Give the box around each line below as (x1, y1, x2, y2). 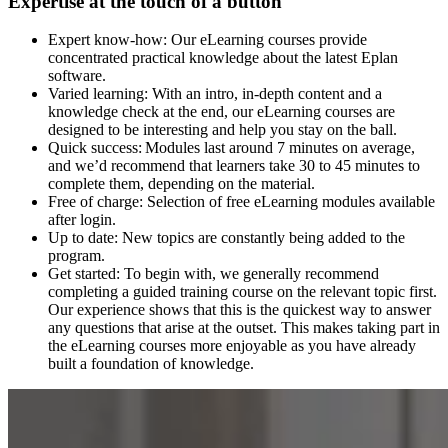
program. (48, 247, 105, 265)
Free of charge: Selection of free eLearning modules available (48, 193, 435, 211)
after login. (48, 211, 116, 229)
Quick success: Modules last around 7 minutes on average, (48, 139, 415, 157)
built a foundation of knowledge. (48, 355, 254, 373)
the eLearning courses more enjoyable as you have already (48, 337, 416, 355)
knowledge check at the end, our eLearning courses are (48, 103, 395, 121)
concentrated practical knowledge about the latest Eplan (48, 49, 398, 67)
